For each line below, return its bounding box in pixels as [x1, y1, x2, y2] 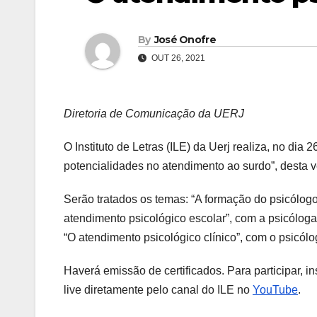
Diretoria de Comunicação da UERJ [64, 108, 244, 120]
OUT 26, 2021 [149, 53, 205, 64]
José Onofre [154, 33, 216, 47]
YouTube [253, 284, 298, 296]
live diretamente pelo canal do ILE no [64, 284, 253, 296]
